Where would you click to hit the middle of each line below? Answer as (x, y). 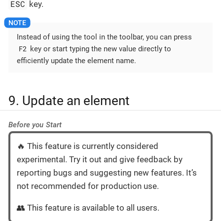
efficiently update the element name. (76, 61)
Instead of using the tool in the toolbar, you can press (104, 37)
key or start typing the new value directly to (100, 49)
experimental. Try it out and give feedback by (100, 159)
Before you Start (35, 125)
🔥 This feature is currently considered (88, 146)
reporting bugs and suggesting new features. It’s (107, 172)
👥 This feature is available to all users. (88, 207)
